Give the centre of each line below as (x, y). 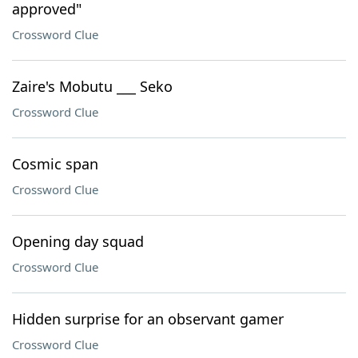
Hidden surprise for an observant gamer (148, 319)
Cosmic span (55, 164)
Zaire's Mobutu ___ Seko (92, 86)
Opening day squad (78, 241)
